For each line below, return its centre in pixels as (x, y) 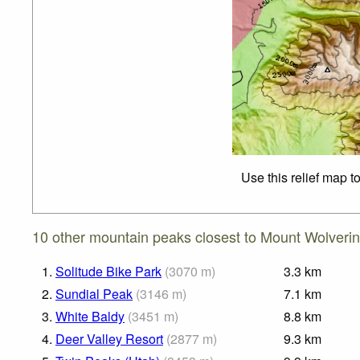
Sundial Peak (94, 294)
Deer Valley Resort (109, 339)
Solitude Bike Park (108, 272)
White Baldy (90, 317)
